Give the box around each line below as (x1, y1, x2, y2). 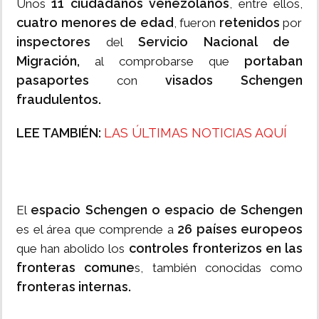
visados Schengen (165, 73, 303, 88)
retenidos (216, 15, 280, 31)
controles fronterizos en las (128, 241, 303, 256)
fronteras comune (16, 260, 135, 276)
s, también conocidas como (135, 261, 303, 276)
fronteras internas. (16, 279, 131, 295)
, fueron (173, 16, 216, 31)
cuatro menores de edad (16, 15, 174, 31)
